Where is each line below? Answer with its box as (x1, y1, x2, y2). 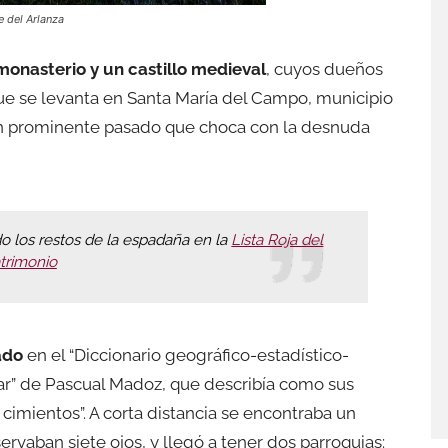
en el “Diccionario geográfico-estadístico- (27, 344, 349, 365)
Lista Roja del (231, 230, 324, 249)
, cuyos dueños (266, 58, 383, 79)
